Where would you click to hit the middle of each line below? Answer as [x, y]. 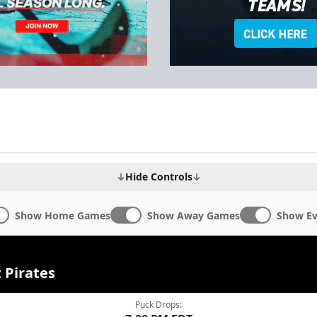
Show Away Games [194, 216]
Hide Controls [158, 177]
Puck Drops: [158, 305]
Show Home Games [63, 216]
